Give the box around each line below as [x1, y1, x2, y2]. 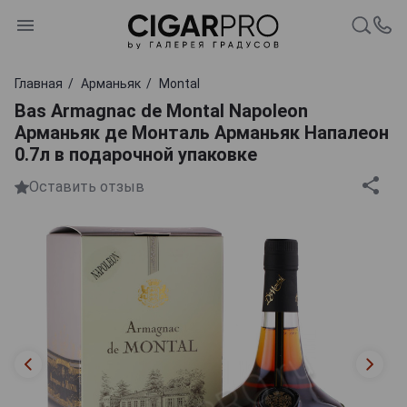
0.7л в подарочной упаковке [15, 143, 257, 165]
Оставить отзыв [29, 178, 144, 196]
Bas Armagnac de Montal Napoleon [15, 99, 308, 122]
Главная [15, 75, 63, 91]
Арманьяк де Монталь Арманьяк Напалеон [15, 121, 389, 144]
